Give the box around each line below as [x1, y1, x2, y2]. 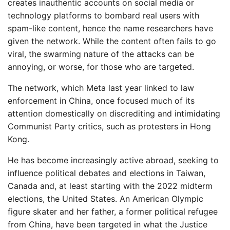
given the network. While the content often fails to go [8, 36, 216, 46]
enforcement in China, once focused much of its [8, 95, 195, 106]
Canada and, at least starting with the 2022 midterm [8, 181, 213, 191]
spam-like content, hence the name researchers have [8, 23, 213, 33]
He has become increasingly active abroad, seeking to [8, 155, 219, 165]
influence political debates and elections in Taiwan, [8, 168, 205, 178]
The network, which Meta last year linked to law [8, 83, 194, 93]
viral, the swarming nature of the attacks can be [8, 49, 194, 59]
